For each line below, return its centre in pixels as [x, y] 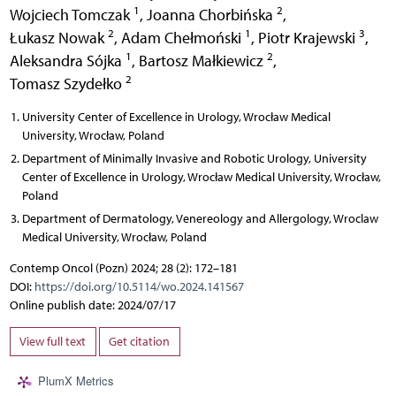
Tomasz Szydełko [67, 83]
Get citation [139, 342]
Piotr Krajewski [308, 37]
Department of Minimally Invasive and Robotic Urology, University [194, 158]
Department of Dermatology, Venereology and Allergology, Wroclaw [200, 218]
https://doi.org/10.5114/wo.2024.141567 [139, 286]
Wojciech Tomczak [71, 14]
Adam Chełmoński [183, 37]
